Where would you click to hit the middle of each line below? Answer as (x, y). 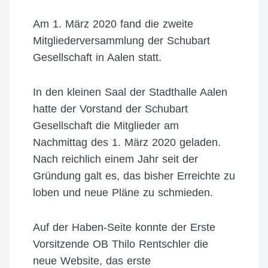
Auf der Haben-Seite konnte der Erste (124, 227)
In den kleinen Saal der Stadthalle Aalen (130, 92)
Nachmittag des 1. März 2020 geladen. (127, 142)
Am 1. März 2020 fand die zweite (113, 24)
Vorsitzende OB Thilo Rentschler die (121, 244)
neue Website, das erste (92, 261)
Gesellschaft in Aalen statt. (97, 57)
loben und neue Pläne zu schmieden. (123, 192)
